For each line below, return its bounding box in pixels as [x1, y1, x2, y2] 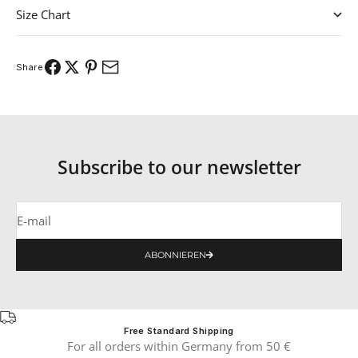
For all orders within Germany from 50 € [67, 338, 291, 355]
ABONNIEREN [144, 249, 206, 261]
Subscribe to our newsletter [57, 155, 301, 181]
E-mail [17, 212, 51, 229]
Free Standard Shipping [124, 325, 234, 337]
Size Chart [16, 6, 70, 23]
